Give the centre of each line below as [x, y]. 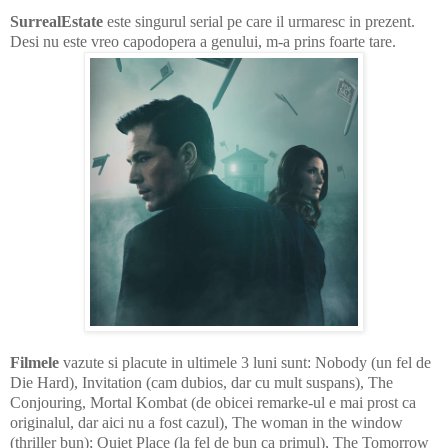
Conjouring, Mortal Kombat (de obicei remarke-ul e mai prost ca [213, 403]
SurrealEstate [56, 22]
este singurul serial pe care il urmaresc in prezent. [259, 22]
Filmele [34, 363]
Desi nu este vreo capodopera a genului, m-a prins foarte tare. [203, 42]
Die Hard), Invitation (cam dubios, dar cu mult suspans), [189, 383]
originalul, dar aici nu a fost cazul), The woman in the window [206, 423]
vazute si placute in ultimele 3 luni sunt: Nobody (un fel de [245, 363]
